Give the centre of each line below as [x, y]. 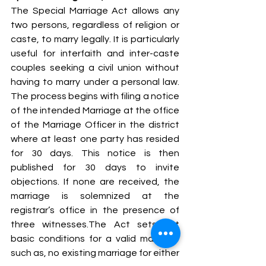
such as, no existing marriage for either [95, 253]
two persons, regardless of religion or [95, 25]
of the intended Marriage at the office [95, 110]
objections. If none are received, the [95, 181]
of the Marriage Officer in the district [95, 124]
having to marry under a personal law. [95, 82]
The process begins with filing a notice [95, 96]
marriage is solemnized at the [95, 196]
